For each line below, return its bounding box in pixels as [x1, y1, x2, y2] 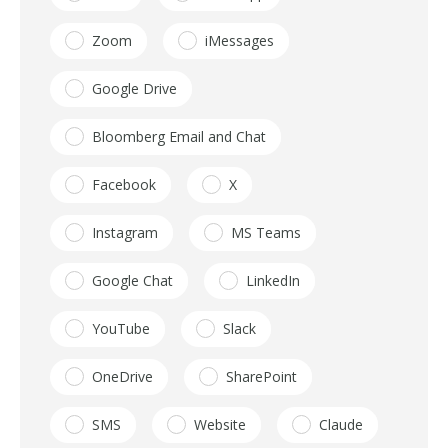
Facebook [92, 175, 156, 194]
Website [194, 415, 246, 434]
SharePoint [226, 367, 297, 386]
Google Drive [92, 79, 177, 98]
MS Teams [231, 223, 301, 242]
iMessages [205, 31, 274, 50]
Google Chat [92, 271, 173, 290]
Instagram [92, 223, 158, 242]
